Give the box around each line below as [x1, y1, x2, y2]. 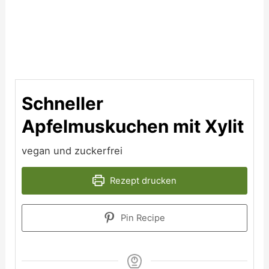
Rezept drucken [107, 175, 177, 186]
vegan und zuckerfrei [22, 144, 123, 157]
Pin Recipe [118, 212, 166, 223]
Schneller [22, 92, 104, 114]
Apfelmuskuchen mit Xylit [22, 115, 244, 137]
